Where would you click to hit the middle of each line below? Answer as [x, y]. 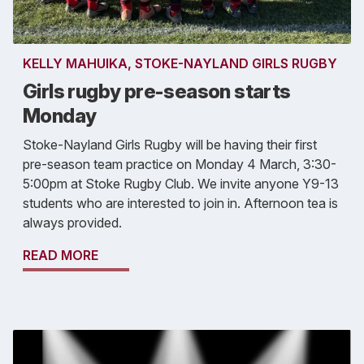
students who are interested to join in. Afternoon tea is [180, 203]
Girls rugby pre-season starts [157, 91]
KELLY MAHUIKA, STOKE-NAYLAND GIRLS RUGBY [180, 63]
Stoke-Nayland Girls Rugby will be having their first [170, 144]
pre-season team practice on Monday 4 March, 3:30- [180, 164]
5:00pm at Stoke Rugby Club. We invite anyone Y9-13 [181, 183]
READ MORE [61, 255]
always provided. [72, 222]
